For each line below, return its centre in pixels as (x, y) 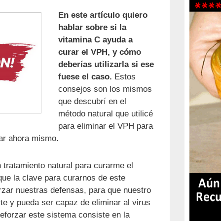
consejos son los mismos (105, 89)
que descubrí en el (92, 102)
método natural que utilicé (106, 114)
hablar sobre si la (92, 28)
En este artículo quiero (103, 15)
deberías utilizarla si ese (106, 65)
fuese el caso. (85, 77)
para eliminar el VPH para (106, 126)
